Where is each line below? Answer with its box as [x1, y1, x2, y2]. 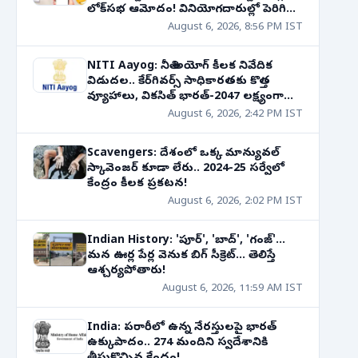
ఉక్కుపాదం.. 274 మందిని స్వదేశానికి [87, 336, 268, 351]
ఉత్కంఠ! [87, 18, 133, 33]
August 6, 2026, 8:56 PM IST [168, 21, 303, 34]
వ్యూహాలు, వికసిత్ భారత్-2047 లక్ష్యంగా [87, 89, 284, 105]
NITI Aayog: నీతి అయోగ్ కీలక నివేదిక [87, 59, 272, 74]
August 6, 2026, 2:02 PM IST [168, 195, 303, 209]
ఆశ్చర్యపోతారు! [87, 264, 165, 279]
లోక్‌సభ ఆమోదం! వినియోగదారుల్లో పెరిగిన [87, 2, 296, 18]
